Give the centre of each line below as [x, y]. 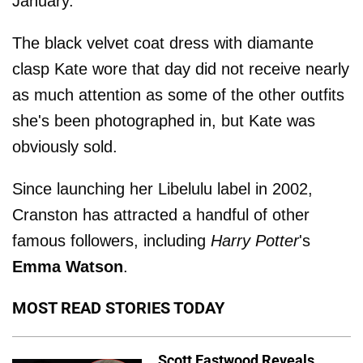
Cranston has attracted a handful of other [161, 214]
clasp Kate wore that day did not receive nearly [181, 68]
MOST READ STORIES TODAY [118, 307]
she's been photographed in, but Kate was [164, 120]
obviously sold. [65, 146]
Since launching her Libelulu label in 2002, [162, 188]
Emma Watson [68, 266]
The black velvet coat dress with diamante [163, 43]
